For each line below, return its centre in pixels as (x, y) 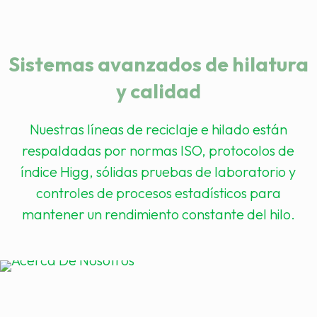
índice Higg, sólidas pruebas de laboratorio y (158, 172)
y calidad (158, 91)
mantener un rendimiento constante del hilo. (158, 214)
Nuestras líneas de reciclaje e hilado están (158, 129)
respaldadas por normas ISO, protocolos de (158, 150)
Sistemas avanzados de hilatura (158, 64)
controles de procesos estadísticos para (158, 193)
